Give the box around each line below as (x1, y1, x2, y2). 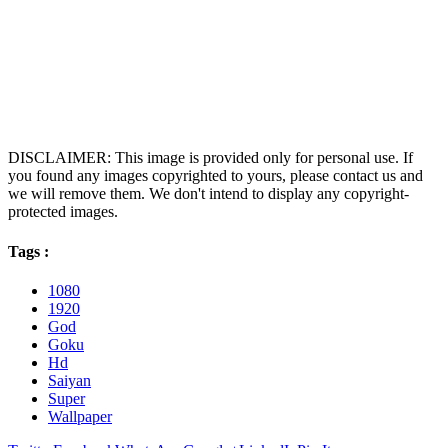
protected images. (8, 203, 118, 221)
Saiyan (48, 371, 91, 389)
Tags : (8, 242, 49, 260)
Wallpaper (48, 407, 112, 425)
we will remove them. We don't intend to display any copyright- (8, 185, 409, 203)
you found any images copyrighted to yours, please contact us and (8, 167, 423, 185)
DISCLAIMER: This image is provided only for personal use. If (8, 149, 413, 167)
